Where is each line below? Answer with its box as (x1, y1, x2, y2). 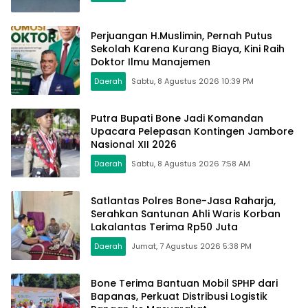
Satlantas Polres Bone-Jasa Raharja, (91, 194, 276, 208)
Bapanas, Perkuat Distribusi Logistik (91, 289, 267, 304)
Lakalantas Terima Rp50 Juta (91, 220, 238, 234)
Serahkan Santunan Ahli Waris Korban (91, 207, 280, 221)
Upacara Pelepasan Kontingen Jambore (91, 124, 294, 139)
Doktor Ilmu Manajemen (91, 55, 210, 69)
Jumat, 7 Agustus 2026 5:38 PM (131, 241, 252, 252)
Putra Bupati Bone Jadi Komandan (91, 111, 263, 126)
